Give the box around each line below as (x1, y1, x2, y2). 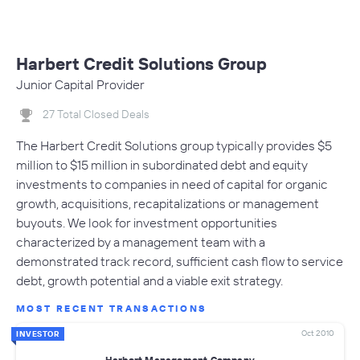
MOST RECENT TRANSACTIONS (16, 301, 207, 314)
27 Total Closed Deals (43, 107, 149, 122)
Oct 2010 (301, 327, 334, 338)
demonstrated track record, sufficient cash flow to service (16, 252, 343, 269)
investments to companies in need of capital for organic (16, 175, 328, 192)
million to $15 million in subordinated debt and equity (16, 156, 308, 173)
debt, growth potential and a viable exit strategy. (16, 272, 285, 288)
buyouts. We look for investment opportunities (16, 214, 277, 231)
